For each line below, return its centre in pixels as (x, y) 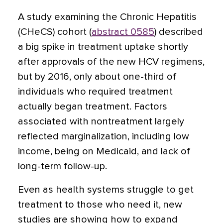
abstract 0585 (123, 32)
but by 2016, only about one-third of (97, 77)
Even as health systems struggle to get (106, 190)
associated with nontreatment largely (101, 121)
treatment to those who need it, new (100, 205)
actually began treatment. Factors (93, 107)
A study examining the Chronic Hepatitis (107, 17)
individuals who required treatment (95, 92)
